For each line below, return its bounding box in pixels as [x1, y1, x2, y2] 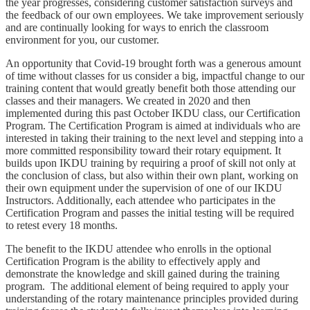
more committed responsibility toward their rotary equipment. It [6, 144, 281, 156]
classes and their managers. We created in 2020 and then [6, 94, 250, 107]
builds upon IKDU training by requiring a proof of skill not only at [6, 156, 295, 169]
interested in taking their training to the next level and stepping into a [6, 131, 303, 144]
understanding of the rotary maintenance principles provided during [6, 292, 298, 304]
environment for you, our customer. [6, 33, 159, 46]
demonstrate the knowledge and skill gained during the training [6, 267, 280, 280]
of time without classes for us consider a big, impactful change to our [6, 69, 304, 82]
